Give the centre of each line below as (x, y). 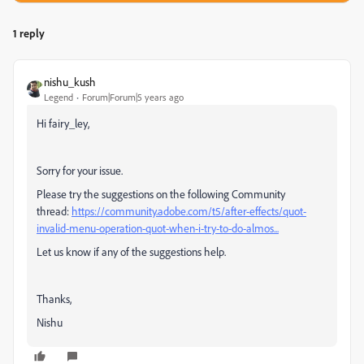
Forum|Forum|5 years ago (133, 97)
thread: (54, 211)
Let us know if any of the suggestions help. (131, 252)
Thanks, (54, 299)
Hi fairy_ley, (63, 123)
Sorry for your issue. (80, 171)
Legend (58, 97)
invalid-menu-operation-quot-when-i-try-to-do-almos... (158, 228)
